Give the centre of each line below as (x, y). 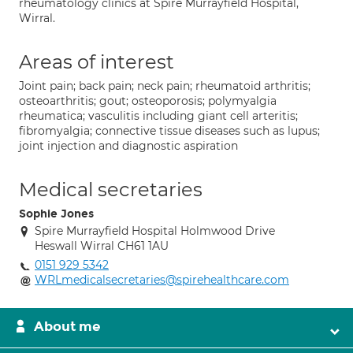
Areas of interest (97, 62)
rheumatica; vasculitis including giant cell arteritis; (158, 116)
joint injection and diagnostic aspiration (128, 146)
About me (67, 327)
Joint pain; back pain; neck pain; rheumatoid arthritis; (165, 86)
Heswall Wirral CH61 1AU (102, 246)
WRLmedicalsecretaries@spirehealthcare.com (162, 280)
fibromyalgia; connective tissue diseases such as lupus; (169, 131)
